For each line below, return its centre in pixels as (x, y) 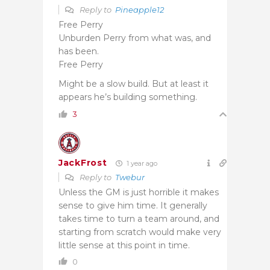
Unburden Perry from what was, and (135, 38)
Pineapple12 (140, 9)
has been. (79, 51)
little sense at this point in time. (124, 245)
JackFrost (83, 163)
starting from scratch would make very (140, 232)
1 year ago (141, 163)
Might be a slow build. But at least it (133, 83)
